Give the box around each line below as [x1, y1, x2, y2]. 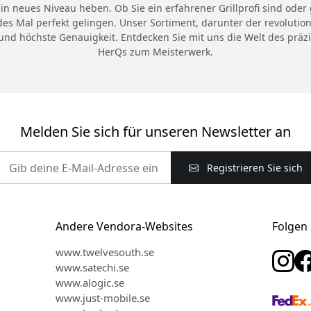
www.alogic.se [55, 276, 124, 290]
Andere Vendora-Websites [55, 219, 193, 235]
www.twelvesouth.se [55, 245, 154, 260]
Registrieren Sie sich [203, 161, 303, 175]
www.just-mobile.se [55, 291, 150, 305]
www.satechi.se [55, 260, 129, 275]
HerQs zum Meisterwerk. [98, 45, 213, 59]
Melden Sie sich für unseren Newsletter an [20, 122, 291, 142]
